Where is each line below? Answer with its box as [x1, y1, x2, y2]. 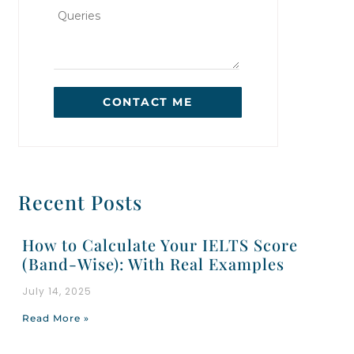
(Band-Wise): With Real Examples [21, 252, 284, 274]
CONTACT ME [103, 94, 193, 109]
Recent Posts [17, 188, 142, 215]
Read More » [21, 311, 89, 324]
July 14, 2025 [21, 284, 92, 298]
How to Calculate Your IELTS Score [21, 233, 298, 255]
